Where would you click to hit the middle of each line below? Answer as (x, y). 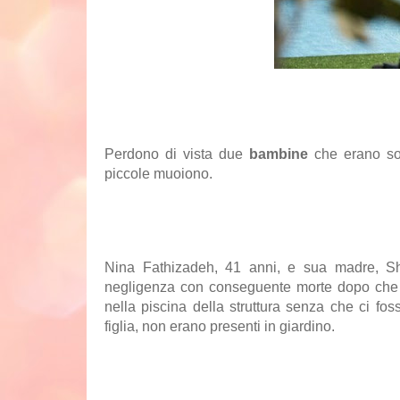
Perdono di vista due (177, 154)
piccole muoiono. (160, 174)
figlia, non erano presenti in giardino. (220, 326)
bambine (279, 154)
